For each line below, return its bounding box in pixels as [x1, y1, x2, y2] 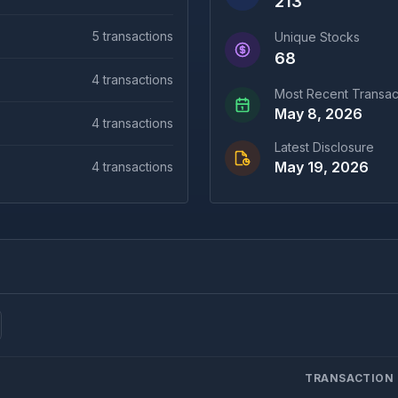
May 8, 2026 [275, 105, 362, 123]
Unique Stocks [275, 29, 360, 44]
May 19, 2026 [275, 158, 369, 176]
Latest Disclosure [275, 139, 374, 155]
